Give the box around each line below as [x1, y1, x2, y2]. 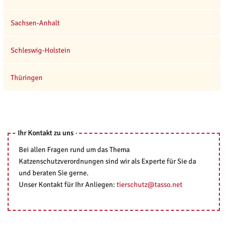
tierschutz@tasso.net [116, 180, 182, 190]
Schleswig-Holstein [10, 45, 70, 55]
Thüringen [10, 72, 43, 82]
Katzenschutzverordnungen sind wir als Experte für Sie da [18, 157, 196, 166]
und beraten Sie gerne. [18, 168, 89, 178]
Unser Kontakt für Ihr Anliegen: [18, 180, 117, 190]
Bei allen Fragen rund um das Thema [18, 145, 130, 155]
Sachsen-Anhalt [10, 18, 60, 28]
